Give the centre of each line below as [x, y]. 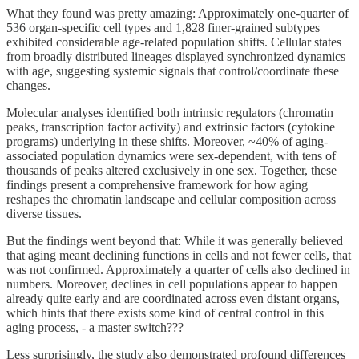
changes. [28, 85]
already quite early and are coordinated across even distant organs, [173, 298]
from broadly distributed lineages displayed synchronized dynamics [176, 56]
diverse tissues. [44, 213]
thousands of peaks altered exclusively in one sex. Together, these [171, 170]
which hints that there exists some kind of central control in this [165, 313]
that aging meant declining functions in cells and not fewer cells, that [179, 255]
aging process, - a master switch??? [95, 327]
